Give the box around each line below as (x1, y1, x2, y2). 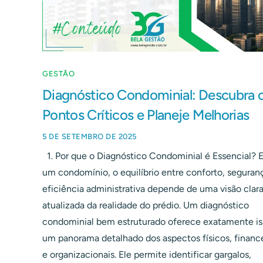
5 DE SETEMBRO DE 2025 (42, 131, 137, 141)
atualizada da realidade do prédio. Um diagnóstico (42, 199, 249, 211)
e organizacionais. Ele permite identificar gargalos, (42, 248, 251, 260)
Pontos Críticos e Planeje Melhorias (42, 106, 249, 123)
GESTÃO (42, 69, 75, 78)
